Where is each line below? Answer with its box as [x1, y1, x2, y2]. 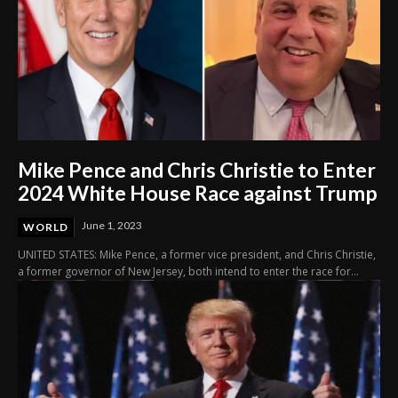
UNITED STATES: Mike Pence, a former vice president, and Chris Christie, [18, 246, 376, 262]
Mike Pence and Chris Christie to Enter [18, 156, 376, 182]
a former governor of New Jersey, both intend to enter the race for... [18, 263, 359, 279]
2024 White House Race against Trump [18, 179, 378, 205]
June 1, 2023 [82, 218, 142, 232]
